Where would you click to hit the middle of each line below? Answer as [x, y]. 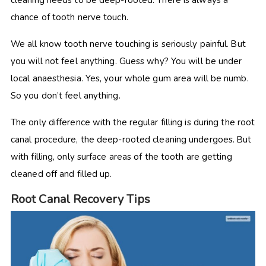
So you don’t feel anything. [65, 96]
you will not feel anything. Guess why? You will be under [126, 61]
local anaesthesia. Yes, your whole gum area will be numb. [129, 79]
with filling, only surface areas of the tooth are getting [121, 157]
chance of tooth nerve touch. [70, 18]
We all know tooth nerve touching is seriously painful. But [128, 44]
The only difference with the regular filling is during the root [133, 123]
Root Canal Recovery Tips [80, 199]
